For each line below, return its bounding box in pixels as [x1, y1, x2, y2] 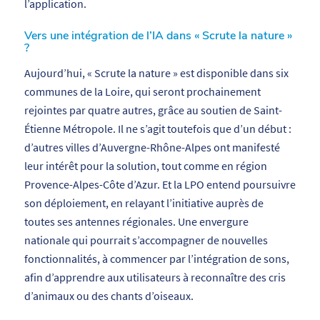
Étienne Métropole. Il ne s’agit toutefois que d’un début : [24, 121, 291, 136]
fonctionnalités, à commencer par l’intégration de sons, [24, 251, 289, 266]
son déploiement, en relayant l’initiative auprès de [24, 196, 264, 211]
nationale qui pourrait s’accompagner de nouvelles [24, 233, 268, 248]
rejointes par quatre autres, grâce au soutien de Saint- [24, 103, 282, 118]
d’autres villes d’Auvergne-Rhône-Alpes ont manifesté [24, 140, 280, 155]
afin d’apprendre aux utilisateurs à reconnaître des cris [24, 270, 286, 285]
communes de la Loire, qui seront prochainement [24, 84, 261, 99]
